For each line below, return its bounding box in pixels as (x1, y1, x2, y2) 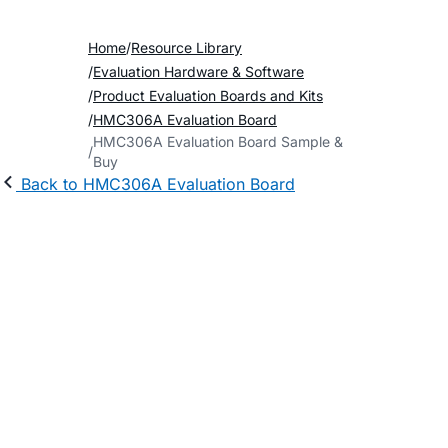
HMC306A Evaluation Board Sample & (93, 133, 343, 150)
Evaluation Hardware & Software (93, 63, 304, 80)
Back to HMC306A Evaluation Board (21, 174, 295, 194)
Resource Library (131, 39, 242, 56)
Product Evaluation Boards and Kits (93, 87, 323, 104)
